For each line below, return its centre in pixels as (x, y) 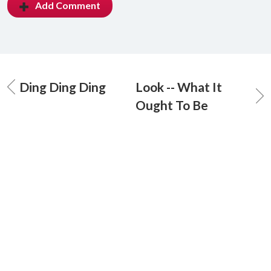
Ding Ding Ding (63, 87)
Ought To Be (172, 105)
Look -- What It (179, 87)
